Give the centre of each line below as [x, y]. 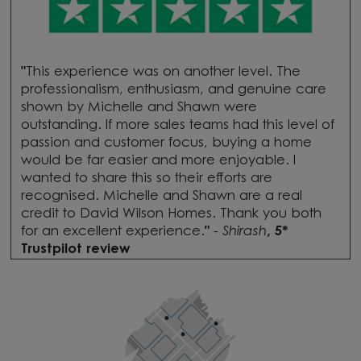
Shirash [244, 232]
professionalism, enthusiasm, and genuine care [173, 90]
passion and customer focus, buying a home [166, 143]
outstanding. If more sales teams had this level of [177, 125]
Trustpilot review [75, 249]
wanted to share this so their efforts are [146, 178]
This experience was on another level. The [163, 72]
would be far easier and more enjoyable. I [158, 161]
